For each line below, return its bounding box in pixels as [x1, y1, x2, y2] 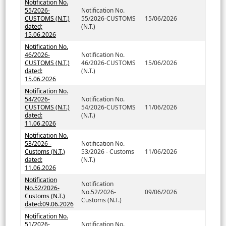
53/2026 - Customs [81, 147, 134, 156]
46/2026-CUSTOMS [81, 58, 136, 67]
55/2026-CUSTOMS [81, 14, 136, 23]
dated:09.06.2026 [24, 199, 74, 208]
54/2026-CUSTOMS [81, 102, 136, 111]
